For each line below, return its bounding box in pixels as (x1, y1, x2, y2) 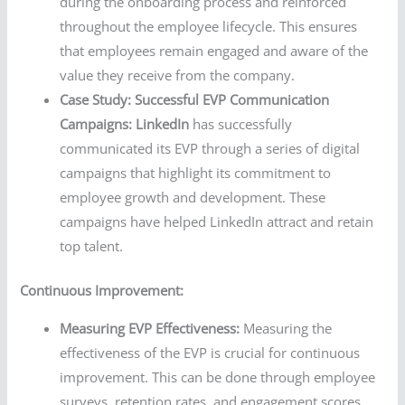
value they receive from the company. (60, 66, 296, 85)
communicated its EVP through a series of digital (60, 139, 361, 158)
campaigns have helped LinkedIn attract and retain (60, 212, 374, 231)
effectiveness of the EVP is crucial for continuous (60, 343, 361, 362)
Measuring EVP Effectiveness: (60, 318, 240, 337)
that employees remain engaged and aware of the (60, 42, 369, 61)
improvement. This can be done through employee (60, 367, 376, 386)
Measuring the (240, 318, 333, 337)
